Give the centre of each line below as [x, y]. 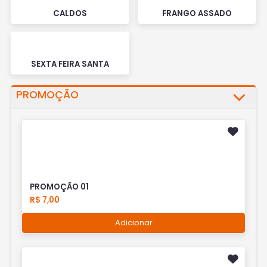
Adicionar [133, 223]
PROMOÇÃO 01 [60, 187]
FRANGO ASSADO [197, 13]
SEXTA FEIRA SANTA [70, 64]
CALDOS [70, 13]
